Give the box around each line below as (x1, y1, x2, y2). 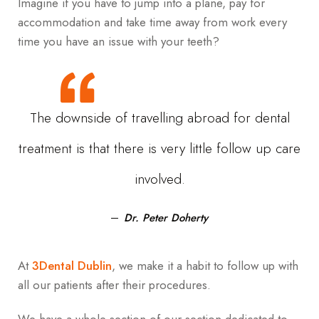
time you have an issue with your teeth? (18, 32, 219, 50)
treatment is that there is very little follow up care (19, 137, 300, 158)
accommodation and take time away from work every (18, 13, 287, 31)
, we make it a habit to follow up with (112, 256, 298, 274)
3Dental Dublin (32, 256, 112, 274)
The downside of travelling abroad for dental (29, 107, 290, 127)
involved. (134, 168, 185, 189)
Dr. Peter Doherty (124, 209, 208, 226)
